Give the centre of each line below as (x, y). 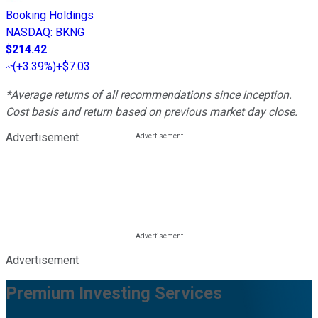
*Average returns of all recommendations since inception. (149, 94)
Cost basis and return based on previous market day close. (152, 111)
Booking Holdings (50, 15)
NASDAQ (28, 32)
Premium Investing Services (114, 293)
